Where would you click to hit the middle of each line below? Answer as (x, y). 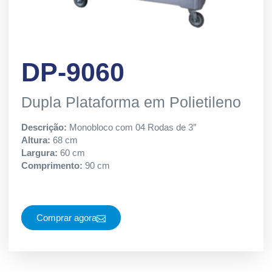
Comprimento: (53, 166)
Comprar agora (66, 217)
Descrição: (45, 127)
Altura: (37, 140)
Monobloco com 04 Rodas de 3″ (133, 127)
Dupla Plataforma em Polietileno (131, 102)
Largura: (41, 153)
